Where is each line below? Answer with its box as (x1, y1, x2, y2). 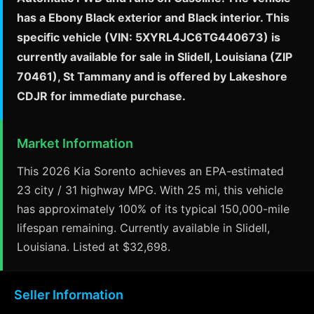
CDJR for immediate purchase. (17, 88, 186, 103)
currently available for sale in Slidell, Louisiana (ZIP (17, 49, 292, 64)
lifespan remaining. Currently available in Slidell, (17, 220, 270, 235)
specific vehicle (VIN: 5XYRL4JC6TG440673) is (17, 29, 280, 44)
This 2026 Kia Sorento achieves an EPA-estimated (17, 163, 284, 178)
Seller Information (14, 287, 123, 302)
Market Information (17, 135, 133, 151)
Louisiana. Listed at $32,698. (17, 239, 170, 254)
